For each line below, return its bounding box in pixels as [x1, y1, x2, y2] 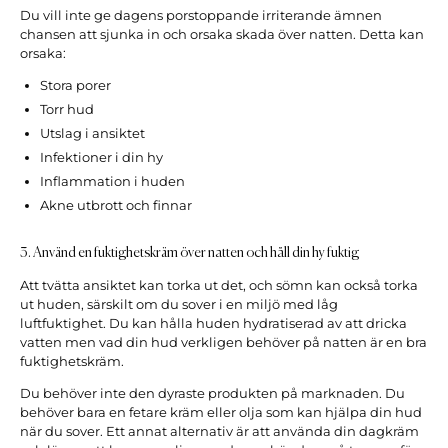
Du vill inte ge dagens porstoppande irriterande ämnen [20, 8, 382, 24]
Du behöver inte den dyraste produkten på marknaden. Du [20, 386, 405, 402]
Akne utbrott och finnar [40, 198, 192, 214]
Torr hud [40, 102, 94, 117]
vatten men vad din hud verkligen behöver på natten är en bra [20, 335, 427, 351]
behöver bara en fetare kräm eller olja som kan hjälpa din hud [20, 405, 422, 421]
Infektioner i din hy [40, 150, 163, 166]
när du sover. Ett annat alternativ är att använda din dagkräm [20, 424, 419, 440]
